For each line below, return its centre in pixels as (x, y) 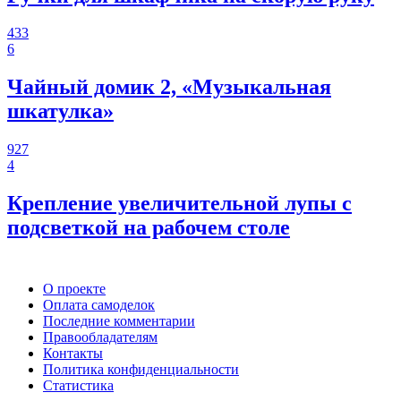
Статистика (78, 386)
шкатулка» (60, 111)
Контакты (73, 354)
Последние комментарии (119, 321)
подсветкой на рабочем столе (149, 228)
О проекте (74, 289)
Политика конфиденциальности (141, 370)
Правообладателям (100, 337)
